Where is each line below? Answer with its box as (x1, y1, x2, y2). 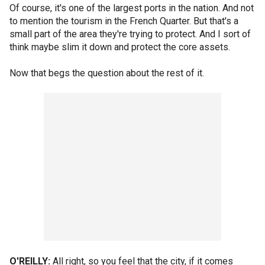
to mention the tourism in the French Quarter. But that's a (9, 15, 238, 27)
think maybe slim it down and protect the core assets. (9, 41, 230, 53)
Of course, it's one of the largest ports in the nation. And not (9, 2, 254, 14)
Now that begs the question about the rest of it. (9, 67, 204, 79)
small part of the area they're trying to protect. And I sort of (9, 28, 251, 40)
